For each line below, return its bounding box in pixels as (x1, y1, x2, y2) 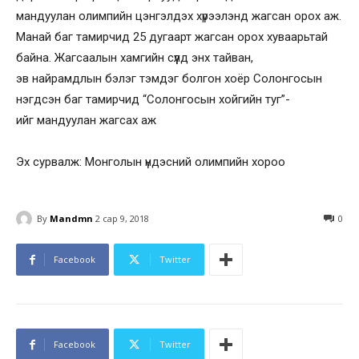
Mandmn (50, 212, 93, 224)
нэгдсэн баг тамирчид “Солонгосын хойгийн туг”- (16, 92, 290, 107)
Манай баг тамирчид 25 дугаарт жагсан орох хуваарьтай (16, 30, 328, 44)
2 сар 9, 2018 (95, 212, 149, 225)
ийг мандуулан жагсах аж (16, 113, 156, 127)
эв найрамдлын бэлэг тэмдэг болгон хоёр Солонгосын (16, 71, 322, 86)
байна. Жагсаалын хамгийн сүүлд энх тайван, (16, 50, 253, 65)
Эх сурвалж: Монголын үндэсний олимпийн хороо (16, 155, 285, 169)
